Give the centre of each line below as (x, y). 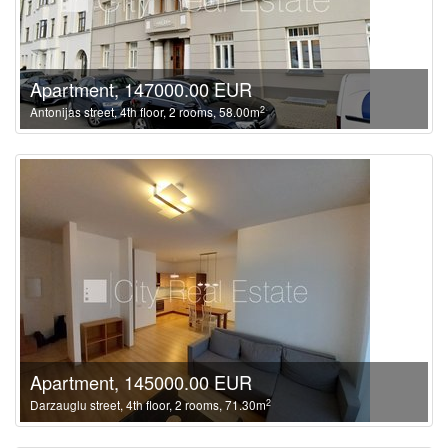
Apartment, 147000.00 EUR (141, 89)
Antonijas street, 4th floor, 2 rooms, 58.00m (145, 111)
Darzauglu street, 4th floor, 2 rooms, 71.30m (148, 404)
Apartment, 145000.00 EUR (141, 382)
